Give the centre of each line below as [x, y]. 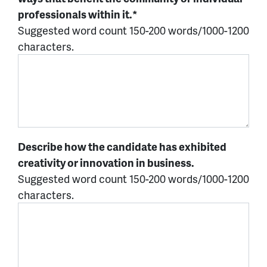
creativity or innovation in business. [106, 163]
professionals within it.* [78, 14]
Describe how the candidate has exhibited [122, 147]
